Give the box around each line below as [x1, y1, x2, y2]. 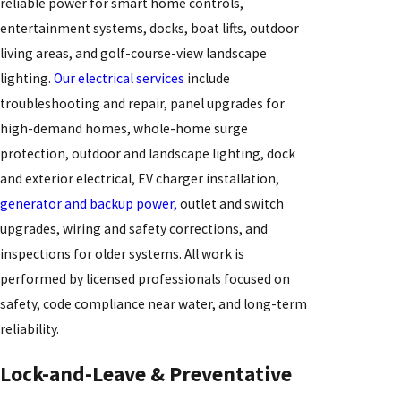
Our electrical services [54, 69, 184, 87]
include [184, 69, 230, 87]
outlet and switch [177, 194, 284, 212]
